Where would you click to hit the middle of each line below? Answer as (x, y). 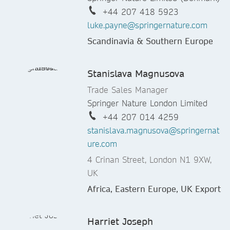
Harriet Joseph (120, 222)
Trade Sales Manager (128, 90)
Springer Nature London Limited (147, 103)
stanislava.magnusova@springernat (153, 130)
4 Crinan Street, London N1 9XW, (149, 160)
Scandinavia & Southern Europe (150, 41)
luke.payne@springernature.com (147, 25)
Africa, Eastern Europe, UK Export (154, 189)
